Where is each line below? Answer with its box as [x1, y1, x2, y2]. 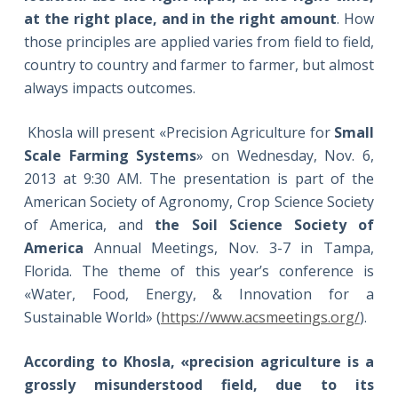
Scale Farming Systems [23, 146, 197, 166]
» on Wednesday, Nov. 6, [196, 146, 375, 166]
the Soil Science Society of [155, 215, 375, 235]
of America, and [23, 215, 155, 235]
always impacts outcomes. [23, 78, 195, 99]
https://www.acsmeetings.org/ [160, 307, 360, 328]
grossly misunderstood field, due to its [23, 375, 375, 395]
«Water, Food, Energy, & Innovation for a [23, 284, 375, 305]
